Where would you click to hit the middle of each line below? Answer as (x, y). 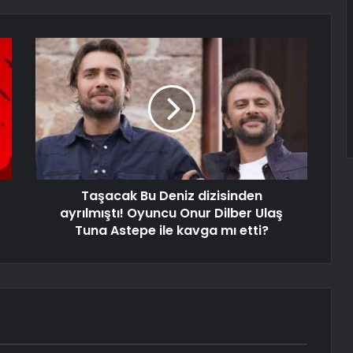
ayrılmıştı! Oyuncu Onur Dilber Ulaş (171, 214)
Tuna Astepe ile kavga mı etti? (171, 231)
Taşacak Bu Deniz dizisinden (171, 196)
